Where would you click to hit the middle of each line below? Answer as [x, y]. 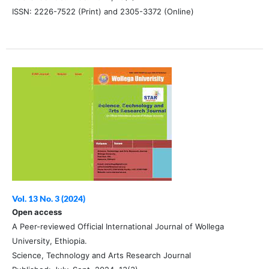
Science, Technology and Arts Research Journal [101, 255]
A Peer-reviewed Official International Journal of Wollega [118, 227]
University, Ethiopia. [49, 241]
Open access [37, 212]
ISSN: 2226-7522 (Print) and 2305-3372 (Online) [103, 12]
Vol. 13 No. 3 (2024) [48, 199]
